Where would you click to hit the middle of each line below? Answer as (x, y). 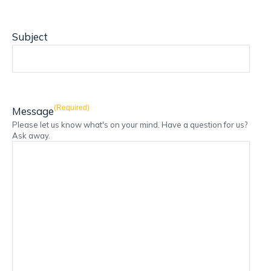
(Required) (72, 108)
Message (33, 111)
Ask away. (31, 135)
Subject (30, 37)
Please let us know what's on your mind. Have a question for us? (130, 125)
